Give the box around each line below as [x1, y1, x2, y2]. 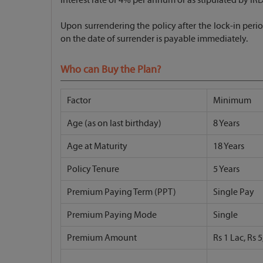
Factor [67, 95, 91, 106]
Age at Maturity [67, 140, 127, 151]
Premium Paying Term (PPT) [67, 186, 176, 197]
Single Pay [213, 186, 254, 197]
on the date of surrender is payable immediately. [60, 33, 248, 44]
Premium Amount [67, 232, 137, 243]
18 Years [213, 140, 244, 151]
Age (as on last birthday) [67, 117, 161, 129]
